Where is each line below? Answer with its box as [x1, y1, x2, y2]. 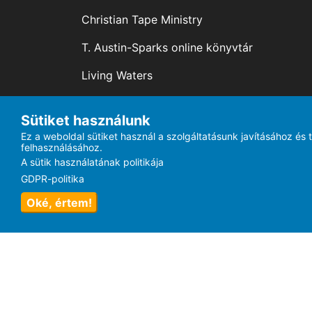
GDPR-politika [21, 173, 84, 185]
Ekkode [263, 148, 302, 162]
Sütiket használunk [21, 112, 150, 129]
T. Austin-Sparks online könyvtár [81, 40, 253, 54]
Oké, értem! [26, 196, 92, 210]
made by [213, 148, 259, 162]
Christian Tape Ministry [81, 13, 203, 26]
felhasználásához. [21, 141, 102, 153]
